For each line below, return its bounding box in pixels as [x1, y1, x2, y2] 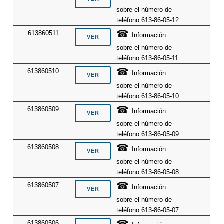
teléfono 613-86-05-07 [116, 206, 179, 214]
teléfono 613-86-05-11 [116, 54, 179, 62]
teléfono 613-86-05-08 [116, 168, 179, 176]
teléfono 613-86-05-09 [116, 130, 179, 138]
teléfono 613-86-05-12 [116, 16, 179, 24]
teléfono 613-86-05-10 [116, 92, 179, 100]
